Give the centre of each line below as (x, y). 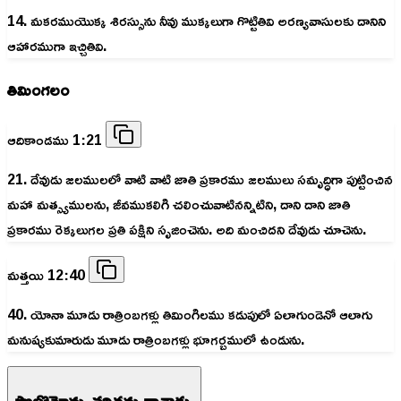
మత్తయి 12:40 (48, 275)
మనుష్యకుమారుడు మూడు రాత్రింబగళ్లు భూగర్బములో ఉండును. (156, 340)
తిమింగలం (38, 89)
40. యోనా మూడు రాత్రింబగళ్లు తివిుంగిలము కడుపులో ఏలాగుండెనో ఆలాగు (190, 315)
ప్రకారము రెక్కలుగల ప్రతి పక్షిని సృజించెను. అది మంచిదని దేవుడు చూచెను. (187, 230)
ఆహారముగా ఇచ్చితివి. (57, 45)
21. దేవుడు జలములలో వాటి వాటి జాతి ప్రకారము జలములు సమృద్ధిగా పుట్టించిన (200, 179)
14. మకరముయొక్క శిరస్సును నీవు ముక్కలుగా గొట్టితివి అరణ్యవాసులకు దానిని (196, 20)
